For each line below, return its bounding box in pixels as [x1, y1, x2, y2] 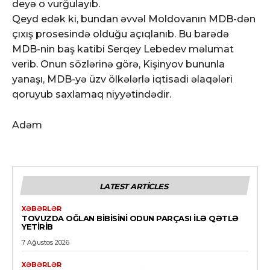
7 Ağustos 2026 [22, 237, 69, 246]
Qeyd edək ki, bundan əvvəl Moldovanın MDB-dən [12, 13, 256, 25]
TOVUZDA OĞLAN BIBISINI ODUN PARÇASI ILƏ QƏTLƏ [22, 213, 239, 223]
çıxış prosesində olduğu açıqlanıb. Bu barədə [12, 28, 229, 40]
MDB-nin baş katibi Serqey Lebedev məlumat [12, 43, 234, 55]
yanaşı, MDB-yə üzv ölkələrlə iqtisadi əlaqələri [12, 73, 233, 85]
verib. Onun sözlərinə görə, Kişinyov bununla [12, 58, 225, 70]
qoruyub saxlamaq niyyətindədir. [12, 88, 171, 100]
